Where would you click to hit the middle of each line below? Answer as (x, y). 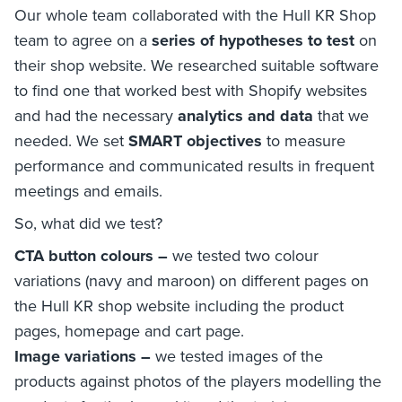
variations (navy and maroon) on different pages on (192, 280)
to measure (304, 140)
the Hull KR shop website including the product (179, 305)
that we (341, 115)
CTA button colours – (93, 255)
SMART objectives (195, 140)
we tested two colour (245, 255)
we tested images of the (239, 355)
